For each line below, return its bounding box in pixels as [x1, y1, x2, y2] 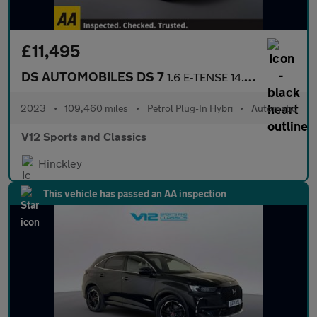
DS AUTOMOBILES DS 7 [21, 69, 167, 84]
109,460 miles [64, 102, 129, 114]
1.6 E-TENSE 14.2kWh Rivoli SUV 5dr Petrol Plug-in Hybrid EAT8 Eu [167, 70, 244, 83]
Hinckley [38, 156, 82, 170]
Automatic [250, 102, 296, 114]
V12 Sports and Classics [21, 129, 146, 143]
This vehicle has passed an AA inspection [43, 188, 226, 200]
